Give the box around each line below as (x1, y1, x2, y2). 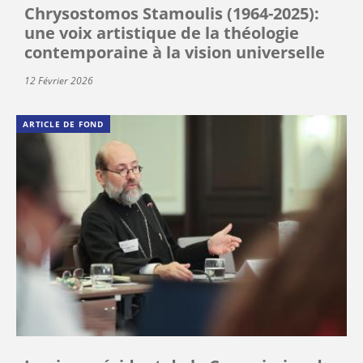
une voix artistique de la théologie (24, 21, 299, 44)
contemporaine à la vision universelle (24, 41, 325, 63)
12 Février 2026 (24, 73, 93, 88)
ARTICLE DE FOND (23, 117, 104, 130)
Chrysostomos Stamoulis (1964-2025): (24, 2, 319, 24)
